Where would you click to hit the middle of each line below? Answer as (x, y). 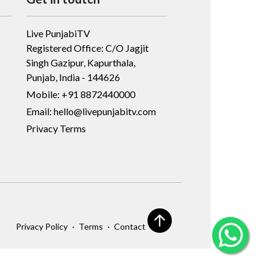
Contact (130, 226)
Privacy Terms (56, 128)
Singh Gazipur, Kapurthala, (81, 62)
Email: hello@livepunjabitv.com (91, 111)
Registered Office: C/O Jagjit (87, 48)
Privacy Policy (42, 226)
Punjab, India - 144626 (73, 77)
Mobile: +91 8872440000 (81, 94)
